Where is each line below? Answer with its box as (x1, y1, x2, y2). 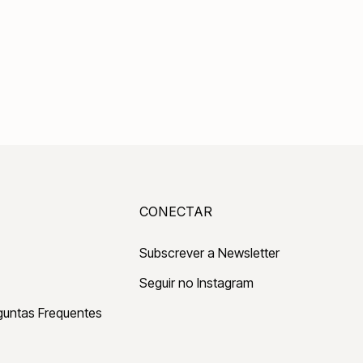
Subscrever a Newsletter (139, 244, 280, 261)
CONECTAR (139, 203, 212, 220)
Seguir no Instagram (139, 274, 254, 291)
